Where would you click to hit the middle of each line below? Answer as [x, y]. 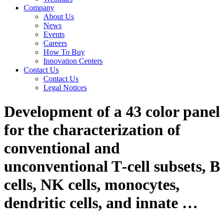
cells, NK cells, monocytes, [92, 185]
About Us [59, 16]
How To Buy [64, 52]
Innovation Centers [73, 61]
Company [39, 7]
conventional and [62, 148]
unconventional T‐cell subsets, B [112, 166]
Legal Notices [65, 87]
